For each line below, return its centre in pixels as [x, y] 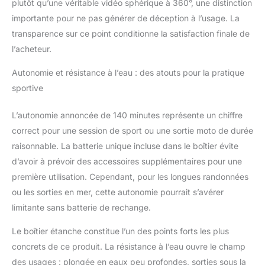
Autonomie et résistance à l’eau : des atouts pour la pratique [128, 72]
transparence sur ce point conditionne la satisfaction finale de [131, 33]
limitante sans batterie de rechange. [81, 207]
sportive [28, 88]
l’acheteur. [32, 49]
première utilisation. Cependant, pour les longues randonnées [130, 176]
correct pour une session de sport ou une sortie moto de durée [132, 130]
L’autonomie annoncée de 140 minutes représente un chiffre [127, 115]
